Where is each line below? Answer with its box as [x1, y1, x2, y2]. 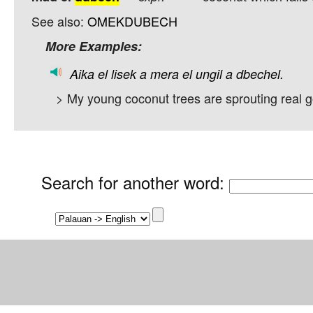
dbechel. [236, 65, 284, 83]
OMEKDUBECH [87, 12, 177, 31]
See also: [31, 12, 87, 31]
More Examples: [45, 37, 142, 56]
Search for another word [41, 169, 220, 194]
